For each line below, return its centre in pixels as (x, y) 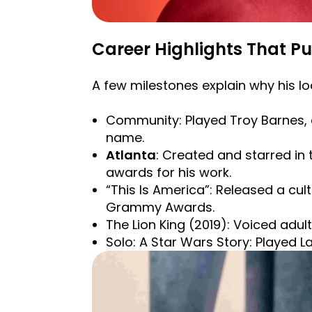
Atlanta (131, 155)
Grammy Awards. (160, 208)
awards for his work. (169, 173)
